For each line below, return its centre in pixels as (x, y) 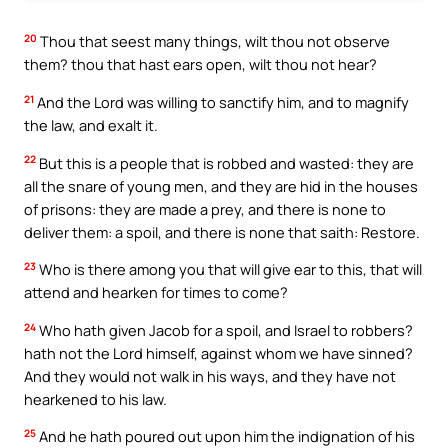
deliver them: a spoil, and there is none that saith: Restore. (222, 231)
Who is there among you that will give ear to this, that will (229, 269)
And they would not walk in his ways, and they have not (210, 375)
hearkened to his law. (95, 398)
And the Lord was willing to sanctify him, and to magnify (221, 102)
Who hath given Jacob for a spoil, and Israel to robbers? (224, 329)
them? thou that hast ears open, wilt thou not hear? (200, 64)
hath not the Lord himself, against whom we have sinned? (218, 352)
